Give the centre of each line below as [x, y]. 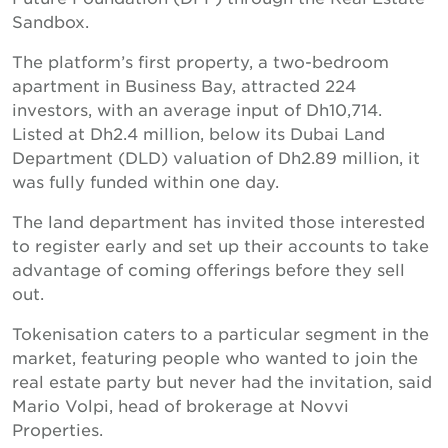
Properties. [57, 429]
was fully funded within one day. [145, 181]
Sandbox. [50, 21]
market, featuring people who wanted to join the [215, 357]
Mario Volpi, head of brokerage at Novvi [180, 405]
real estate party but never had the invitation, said [222, 381]
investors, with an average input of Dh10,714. [197, 109]
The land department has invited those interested [218, 221]
